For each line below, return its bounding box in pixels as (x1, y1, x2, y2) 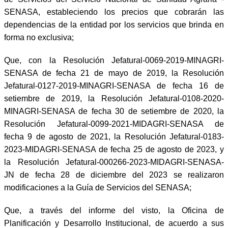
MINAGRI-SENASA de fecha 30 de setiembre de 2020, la (4, 106, 224, 116)
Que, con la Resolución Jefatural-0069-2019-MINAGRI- (4, 55, 224, 65)
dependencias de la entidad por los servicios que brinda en (4, 20, 224, 29)
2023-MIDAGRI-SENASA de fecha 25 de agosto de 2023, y (4, 145, 224, 154)
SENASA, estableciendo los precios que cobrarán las (4, 7, 224, 16)
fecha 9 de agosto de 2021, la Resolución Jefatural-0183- (4, 132, 224, 141)
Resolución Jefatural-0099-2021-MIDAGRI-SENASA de (4, 119, 224, 128)
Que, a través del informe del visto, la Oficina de (4, 206, 224, 215)
